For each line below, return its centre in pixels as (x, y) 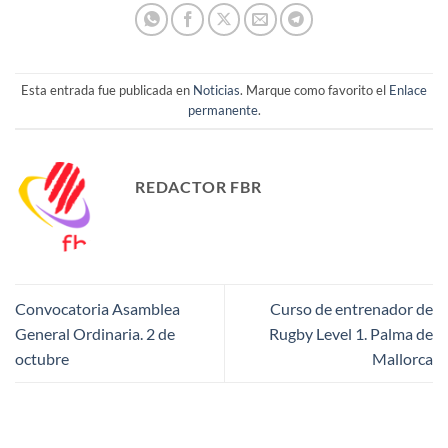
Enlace (408, 90)
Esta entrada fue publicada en (107, 90)
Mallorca (402, 359)
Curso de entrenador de (351, 309)
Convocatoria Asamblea (97, 309)
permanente (222, 110)
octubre (42, 359)
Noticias (216, 90)
